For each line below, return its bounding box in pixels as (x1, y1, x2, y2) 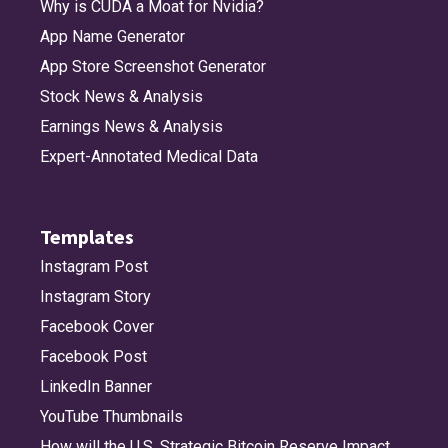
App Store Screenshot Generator (40, 56, 266, 76)
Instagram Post (40, 256, 148, 276)
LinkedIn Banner (40, 376, 152, 396)
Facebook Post (40, 346, 147, 366)
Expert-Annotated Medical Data (40, 146, 258, 166)
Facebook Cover (40, 316, 154, 336)
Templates (40, 223, 134, 249)
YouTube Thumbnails (40, 406, 183, 426)
